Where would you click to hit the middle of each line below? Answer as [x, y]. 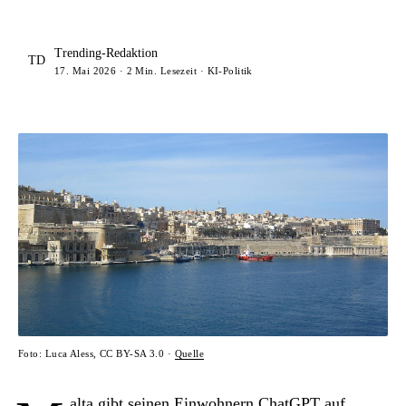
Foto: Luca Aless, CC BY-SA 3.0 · [97, 353]
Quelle [189, 353]
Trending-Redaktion [106, 53]
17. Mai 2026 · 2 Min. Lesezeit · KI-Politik [154, 70]
